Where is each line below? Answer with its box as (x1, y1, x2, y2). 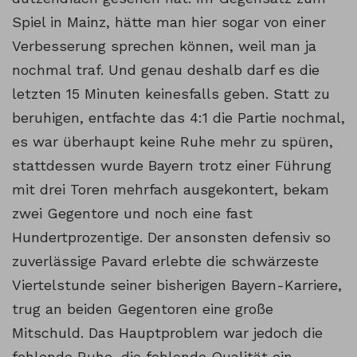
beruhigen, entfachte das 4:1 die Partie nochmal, (12, 109, 345, 127)
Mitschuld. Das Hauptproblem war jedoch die (12, 324, 323, 342)
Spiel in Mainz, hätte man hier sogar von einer (12, 14, 326, 31)
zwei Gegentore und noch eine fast (12, 205, 253, 222)
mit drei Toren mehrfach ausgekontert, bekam (12, 181, 329, 198)
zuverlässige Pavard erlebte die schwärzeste (12, 253, 319, 270)
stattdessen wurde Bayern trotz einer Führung (12, 157, 331, 175)
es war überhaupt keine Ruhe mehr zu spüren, (12, 133, 333, 151)
